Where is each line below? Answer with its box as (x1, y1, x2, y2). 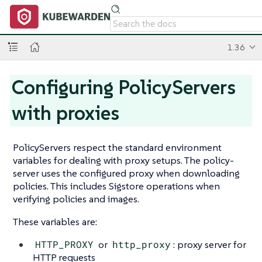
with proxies (12, 100, 120, 126)
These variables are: (13, 215, 97, 228)
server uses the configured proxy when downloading (13, 167, 240, 180)
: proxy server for (173, 238, 247, 251)
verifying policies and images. (13, 192, 139, 205)
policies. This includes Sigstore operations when (13, 180, 220, 192)
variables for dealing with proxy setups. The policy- (13, 154, 234, 167)
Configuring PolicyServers (12, 74, 236, 100)
